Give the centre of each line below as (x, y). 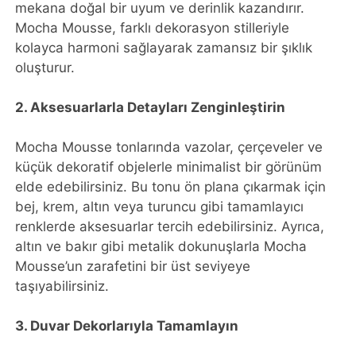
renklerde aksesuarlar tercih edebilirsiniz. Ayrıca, (170, 226)
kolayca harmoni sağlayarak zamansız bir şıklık (164, 47)
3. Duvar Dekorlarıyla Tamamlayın (127, 325)
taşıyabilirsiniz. (62, 286)
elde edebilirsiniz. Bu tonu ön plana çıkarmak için (171, 186)
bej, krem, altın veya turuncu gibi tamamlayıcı (160, 206)
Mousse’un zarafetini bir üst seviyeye (133, 266)
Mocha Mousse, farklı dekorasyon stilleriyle (153, 27)
